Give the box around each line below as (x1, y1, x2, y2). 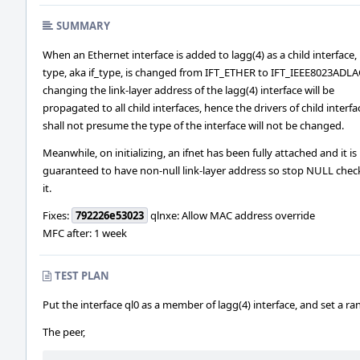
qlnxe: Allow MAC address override (148, 208, 315, 223)
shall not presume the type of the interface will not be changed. (43, 118, 344, 133)
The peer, (43, 325, 85, 339)
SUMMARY (56, 18, 110, 33)
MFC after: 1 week (43, 226, 127, 240)
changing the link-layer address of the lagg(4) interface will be (43, 83, 334, 97)
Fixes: (43, 208, 72, 223)
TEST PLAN (55, 268, 109, 283)
